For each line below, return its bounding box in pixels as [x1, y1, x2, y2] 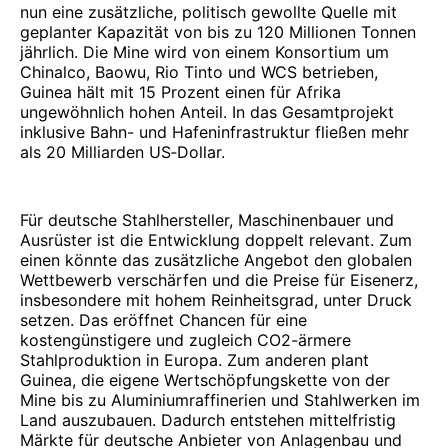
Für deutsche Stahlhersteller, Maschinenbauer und [20, 209, 394, 230]
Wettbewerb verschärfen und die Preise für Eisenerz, [20, 269, 418, 290]
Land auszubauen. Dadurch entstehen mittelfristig [20, 409, 396, 430]
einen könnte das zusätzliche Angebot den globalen [20, 249, 412, 270]
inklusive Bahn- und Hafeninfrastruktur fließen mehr [20, 121, 409, 142]
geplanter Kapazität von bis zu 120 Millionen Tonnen [20, 21, 416, 42]
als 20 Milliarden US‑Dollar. [20, 141, 225, 162]
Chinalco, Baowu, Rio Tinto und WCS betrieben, [20, 61, 378, 82]
